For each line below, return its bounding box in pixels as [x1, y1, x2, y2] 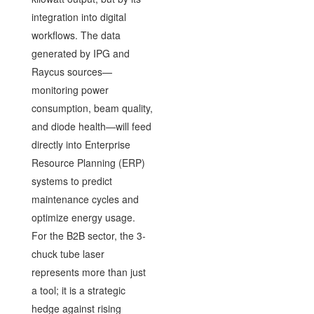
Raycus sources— [31, 64, 112, 78]
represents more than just [31, 264, 146, 279]
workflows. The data [31, 27, 121, 42]
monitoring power [31, 82, 109, 97]
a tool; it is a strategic [31, 282, 125, 297]
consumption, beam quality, [31, 100, 153, 115]
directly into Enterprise [31, 137, 130, 151]
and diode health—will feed [31, 118, 151, 133]
